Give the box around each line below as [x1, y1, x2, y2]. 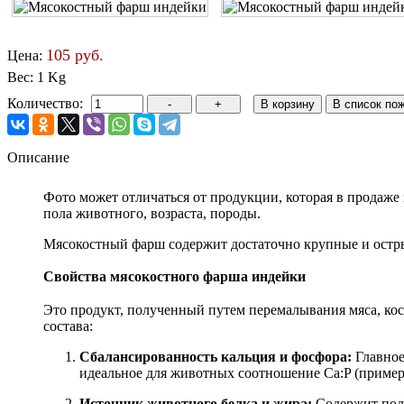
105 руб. [46, 45, 104, 64]
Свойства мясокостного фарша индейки [43, 269, 306, 285]
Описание [7, 149, 69, 165]
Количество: [7, 95, 83, 111]
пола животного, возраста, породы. [43, 205, 261, 221]
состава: [43, 318, 93, 335]
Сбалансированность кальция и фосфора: [79, 349, 352, 365]
